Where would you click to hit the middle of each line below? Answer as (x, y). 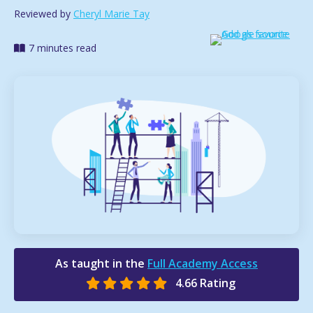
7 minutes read (63, 48)
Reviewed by (44, 14)
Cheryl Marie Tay (111, 14)
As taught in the (101, 263)
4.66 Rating (205, 283)
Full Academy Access (203, 263)
